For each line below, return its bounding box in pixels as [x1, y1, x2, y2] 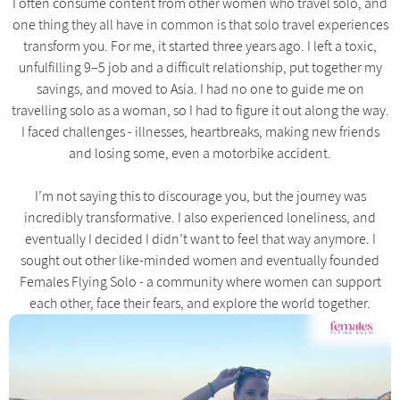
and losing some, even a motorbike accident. [69, 144, 331, 162]
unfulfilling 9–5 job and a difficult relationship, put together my [18, 58, 382, 77]
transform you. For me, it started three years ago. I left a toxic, [23, 37, 377, 55]
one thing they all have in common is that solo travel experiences [12, 15, 388, 34]
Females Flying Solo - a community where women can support [19, 272, 381, 291]
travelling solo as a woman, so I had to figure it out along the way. [11, 101, 389, 120]
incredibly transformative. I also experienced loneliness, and [24, 208, 376, 227]
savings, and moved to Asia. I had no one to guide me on [36, 79, 364, 98]
